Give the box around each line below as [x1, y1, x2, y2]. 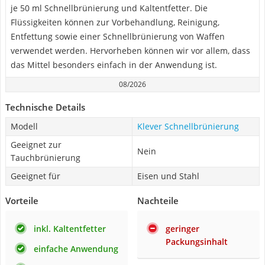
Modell [11, 121, 38, 132]
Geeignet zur [11, 139, 62, 150]
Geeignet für [11, 170, 60, 182]
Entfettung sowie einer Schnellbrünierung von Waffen [11, 31, 225, 42]
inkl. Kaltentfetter [34, 223, 106, 234]
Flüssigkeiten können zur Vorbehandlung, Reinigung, [11, 17, 219, 28]
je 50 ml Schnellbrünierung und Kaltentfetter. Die [11, 2, 208, 14]
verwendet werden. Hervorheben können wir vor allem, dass [11, 45, 250, 56]
